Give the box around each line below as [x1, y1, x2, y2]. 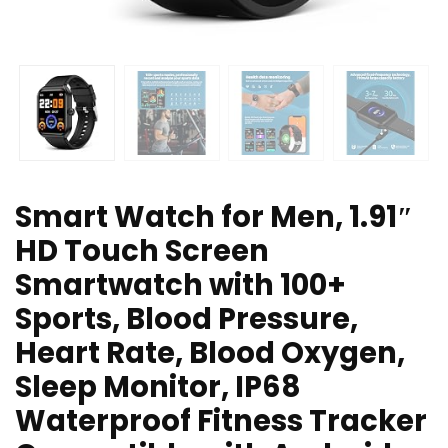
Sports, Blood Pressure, [15, 299, 358, 340]
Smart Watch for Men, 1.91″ [15, 197, 413, 238]
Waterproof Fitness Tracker [15, 401, 427, 442]
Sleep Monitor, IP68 [15, 367, 301, 408]
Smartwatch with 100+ [15, 265, 346, 306]
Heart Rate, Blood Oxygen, [15, 333, 405, 374]
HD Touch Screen [15, 231, 269, 272]
